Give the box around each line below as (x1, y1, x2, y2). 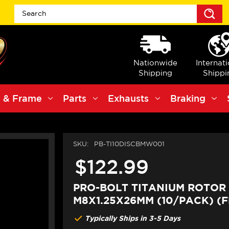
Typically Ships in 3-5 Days (84, 214, 180, 223)
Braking (170, 93, 205, 104)
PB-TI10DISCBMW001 (94, 140, 165, 148)
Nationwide (133, 58, 177, 67)
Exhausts (108, 93, 149, 104)
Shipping (138, 68, 172, 77)
